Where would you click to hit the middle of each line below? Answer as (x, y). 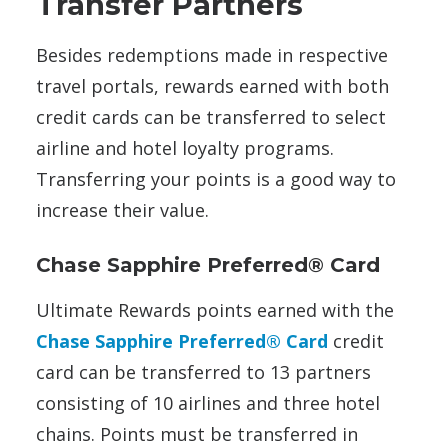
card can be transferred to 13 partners (203, 372)
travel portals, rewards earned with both (212, 86)
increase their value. (122, 210)
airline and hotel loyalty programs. (185, 148)
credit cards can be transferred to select (211, 117)
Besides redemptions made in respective (212, 55)
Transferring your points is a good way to (216, 179)
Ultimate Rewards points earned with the (215, 310)
